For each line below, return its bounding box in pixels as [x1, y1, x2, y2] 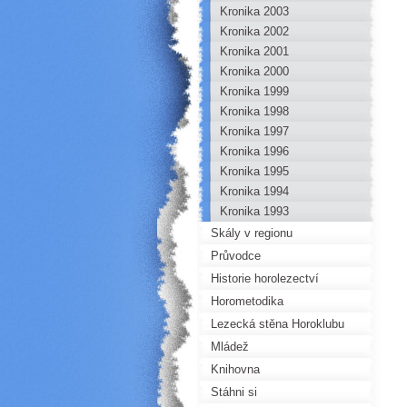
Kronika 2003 [220, 5, 289, 18]
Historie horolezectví [211, 272, 319, 285]
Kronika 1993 [220, 204, 289, 218]
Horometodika [211, 294, 283, 308]
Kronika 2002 [220, 25, 289, 38]
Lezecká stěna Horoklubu [211, 317, 344, 331]
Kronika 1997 [220, 124, 289, 138]
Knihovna [211, 362, 260, 376]
